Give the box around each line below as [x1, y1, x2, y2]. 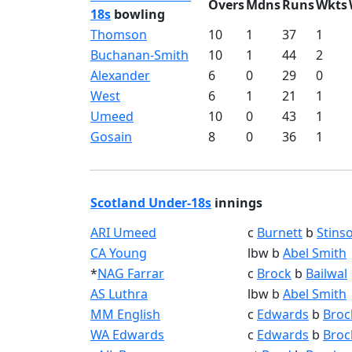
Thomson [90, 26, 147, 43]
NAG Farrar [97, 265, 164, 282]
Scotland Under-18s [90, 194, 211, 211]
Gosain [90, 128, 132, 145]
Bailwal [306, 265, 347, 282]
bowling [111, 5, 165, 23]
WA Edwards [90, 326, 164, 343]
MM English [90, 306, 160, 323]
